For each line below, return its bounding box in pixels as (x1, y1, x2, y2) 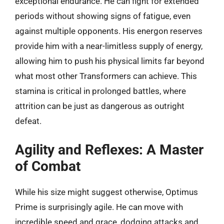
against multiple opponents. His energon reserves (15, 26, 202, 36)
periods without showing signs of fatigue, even (15, 11, 190, 21)
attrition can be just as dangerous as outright (15, 101, 184, 111)
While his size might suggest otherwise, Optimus (15, 186, 198, 197)
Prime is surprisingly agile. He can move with (15, 201, 183, 212)
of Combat (15, 157, 80, 174)
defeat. (15, 116, 41, 126)
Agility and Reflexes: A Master (15, 141, 203, 158)
